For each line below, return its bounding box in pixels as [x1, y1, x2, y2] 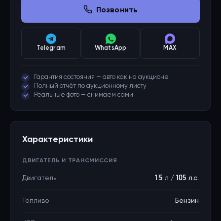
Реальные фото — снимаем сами [34, 92, 133, 98]
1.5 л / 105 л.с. [155, 175, 199, 182]
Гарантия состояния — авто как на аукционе [34, 74, 169, 80]
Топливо [22, 197, 49, 204]
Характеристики [22, 135, 93, 144]
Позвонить [96, 3, 138, 16]
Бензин [175, 197, 199, 204]
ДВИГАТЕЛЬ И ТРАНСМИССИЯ [22, 158, 117, 164]
